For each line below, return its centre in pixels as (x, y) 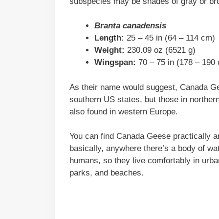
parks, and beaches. (107, 173)
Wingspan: (115, 63)
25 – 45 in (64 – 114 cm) (171, 38)
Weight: (109, 50)
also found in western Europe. (124, 111)
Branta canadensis (130, 26)
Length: (110, 38)
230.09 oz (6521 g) (160, 50)
